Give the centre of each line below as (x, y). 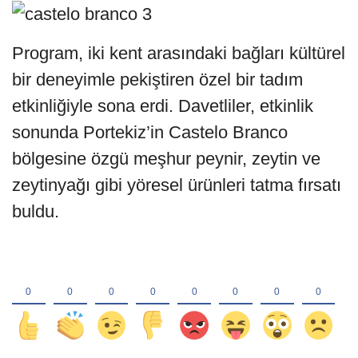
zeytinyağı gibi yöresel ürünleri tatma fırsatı (177, 185)
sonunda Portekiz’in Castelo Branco (150, 133)
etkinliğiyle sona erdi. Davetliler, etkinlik (163, 106)
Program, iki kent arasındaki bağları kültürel (179, 54)
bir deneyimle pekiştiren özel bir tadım (157, 80)
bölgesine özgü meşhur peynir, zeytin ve (166, 159)
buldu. (36, 212)
